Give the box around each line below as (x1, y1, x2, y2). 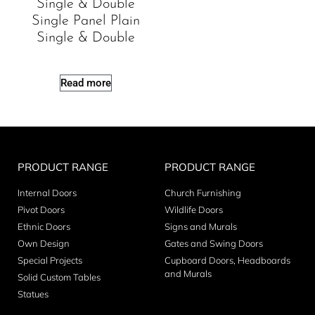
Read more (60, 76, 111, 89)
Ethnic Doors (18, 220, 70, 232)
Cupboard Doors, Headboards (165, 254, 290, 266)
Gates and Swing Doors (165, 237, 263, 249)
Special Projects (18, 254, 82, 266)
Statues (18, 288, 49, 300)
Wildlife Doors (165, 203, 223, 215)
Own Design (18, 237, 70, 249)
